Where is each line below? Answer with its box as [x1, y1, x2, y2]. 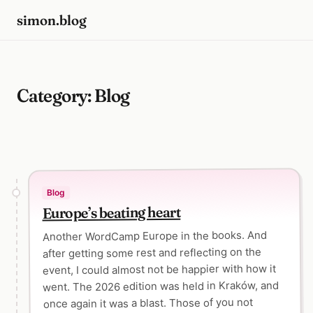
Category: [17, 85, 94, 108]
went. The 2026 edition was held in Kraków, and [43, 278, 279, 294]
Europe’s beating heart [42, 202, 181, 222]
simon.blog [17, 11, 87, 29]
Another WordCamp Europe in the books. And [42, 228, 267, 244]
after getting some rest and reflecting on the [42, 245, 262, 261]
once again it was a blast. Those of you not [43, 295, 253, 311]
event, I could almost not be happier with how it [43, 261, 277, 277]
